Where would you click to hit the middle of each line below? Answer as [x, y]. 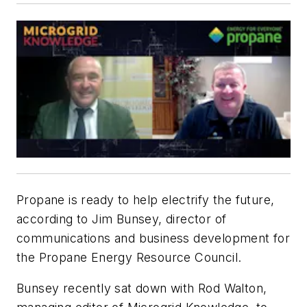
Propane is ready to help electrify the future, [146, 199]
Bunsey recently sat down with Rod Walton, [142, 288]
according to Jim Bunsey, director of [122, 219]
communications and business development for [153, 238]
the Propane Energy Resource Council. [129, 257]
